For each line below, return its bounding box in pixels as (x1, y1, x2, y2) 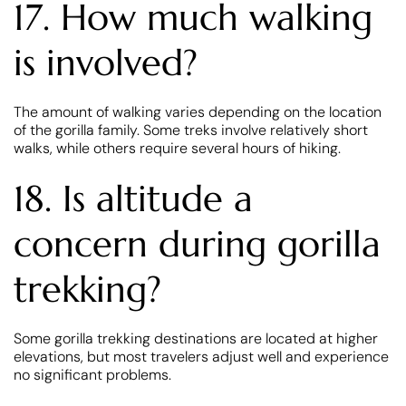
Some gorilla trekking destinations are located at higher (14, 328, 378, 348)
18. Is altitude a (14, 175, 253, 221)
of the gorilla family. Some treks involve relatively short (14, 120, 368, 140)
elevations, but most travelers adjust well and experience (14, 346, 389, 366)
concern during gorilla (14, 220, 381, 266)
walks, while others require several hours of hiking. (14, 138, 341, 158)
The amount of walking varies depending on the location (14, 101, 382, 121)
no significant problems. (14, 364, 171, 384)
